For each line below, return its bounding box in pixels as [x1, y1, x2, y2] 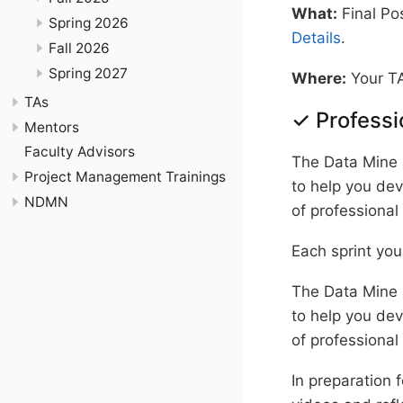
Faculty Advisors [24, 143, 135, 161]
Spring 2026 [49, 14, 129, 32]
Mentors [24, 118, 79, 136]
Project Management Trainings [24, 167, 226, 185]
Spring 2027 [49, 64, 128, 82]
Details [291, 28, 341, 47]
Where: [291, 68, 346, 87]
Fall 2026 [49, 39, 110, 57]
